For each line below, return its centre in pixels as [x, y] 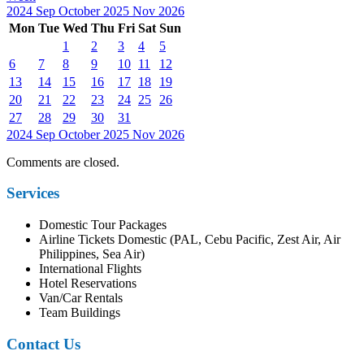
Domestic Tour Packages [103, 225]
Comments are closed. [63, 162]
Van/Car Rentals [81, 298]
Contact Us [43, 344]
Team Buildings [80, 313]
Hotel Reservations [88, 284]
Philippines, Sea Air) [92, 254]
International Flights [90, 269]
